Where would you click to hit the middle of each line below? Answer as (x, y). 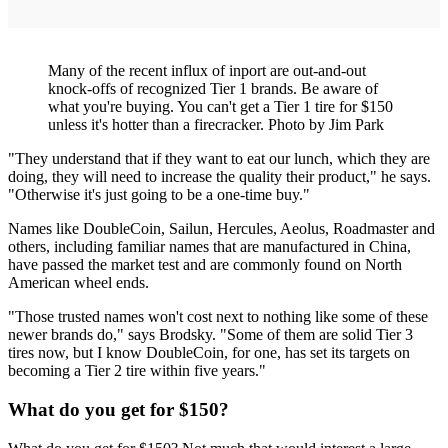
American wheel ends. (78, 283)
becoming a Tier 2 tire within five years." (137, 371)
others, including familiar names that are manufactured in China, (209, 247)
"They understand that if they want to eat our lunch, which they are (219, 159)
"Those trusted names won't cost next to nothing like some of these (218, 317)
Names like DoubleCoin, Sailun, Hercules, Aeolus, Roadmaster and (221, 229)
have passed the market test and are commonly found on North (205, 265)
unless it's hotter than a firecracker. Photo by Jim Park (216, 125)
